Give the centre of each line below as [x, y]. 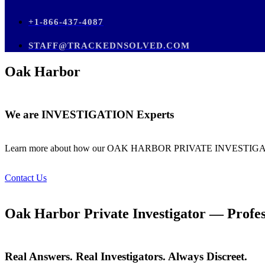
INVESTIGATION [89, 114]
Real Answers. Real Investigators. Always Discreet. [126, 256]
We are [23, 114]
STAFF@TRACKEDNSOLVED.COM [109, 45]
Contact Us [26, 178]
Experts [155, 114]
